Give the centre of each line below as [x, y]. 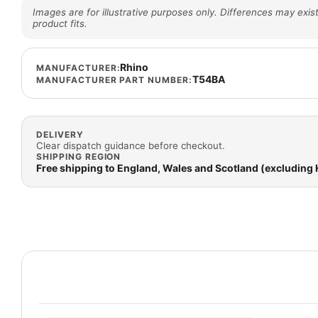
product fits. [60, 23]
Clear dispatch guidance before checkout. [131, 145]
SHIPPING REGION [79, 156]
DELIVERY [60, 134]
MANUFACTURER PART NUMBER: [114, 79]
